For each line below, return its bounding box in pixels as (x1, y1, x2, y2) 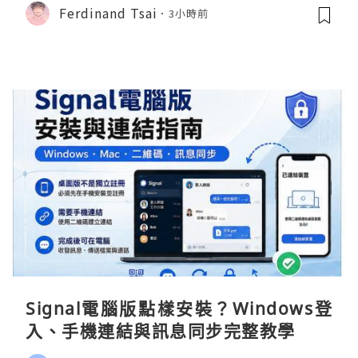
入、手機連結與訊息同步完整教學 (26, 319, 296, 342)
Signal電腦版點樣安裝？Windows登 (26, 296, 332, 320)
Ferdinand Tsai (59, 3, 157, 23)
